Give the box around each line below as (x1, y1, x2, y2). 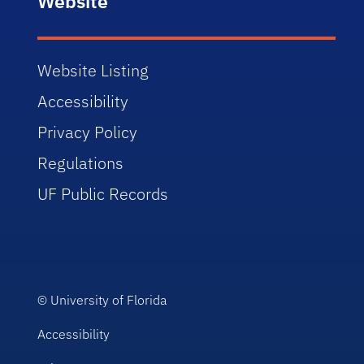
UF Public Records (37, 183, 169, 205)
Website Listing (37, 59, 149, 81)
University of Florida (50, 292, 167, 308)
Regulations (37, 152, 124, 174)
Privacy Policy (37, 121, 138, 143)
